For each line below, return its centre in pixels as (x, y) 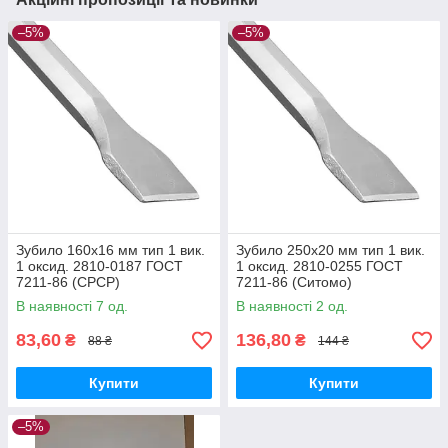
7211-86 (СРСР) (68, 282)
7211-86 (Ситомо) (294, 282)
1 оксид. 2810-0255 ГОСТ (319, 266)
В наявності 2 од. (292, 306)
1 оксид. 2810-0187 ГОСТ (99, 266)
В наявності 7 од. (72, 306)
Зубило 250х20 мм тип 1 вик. (330, 250)
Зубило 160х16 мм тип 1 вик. (110, 250)
